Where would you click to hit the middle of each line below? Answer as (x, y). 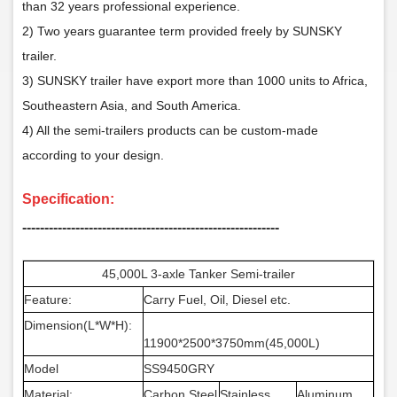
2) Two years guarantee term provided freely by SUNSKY (182, 31)
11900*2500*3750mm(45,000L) (232, 343)
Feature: (48, 299)
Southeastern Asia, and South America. (132, 105)
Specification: (68, 198)
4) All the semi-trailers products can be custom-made (170, 130)
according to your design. (93, 155)
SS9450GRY (179, 368)
